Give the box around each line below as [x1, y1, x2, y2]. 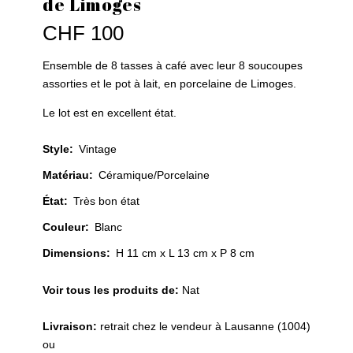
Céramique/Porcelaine [98, 168, 210, 181]
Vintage [78, 142, 117, 155]
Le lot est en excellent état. [42, 106, 176, 119]
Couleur [42, 220, 85, 233]
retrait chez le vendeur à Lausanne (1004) [99, 319, 310, 333]
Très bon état [72, 194, 139, 207]
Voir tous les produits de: [42, 283, 182, 296]
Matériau [42, 168, 89, 181]
